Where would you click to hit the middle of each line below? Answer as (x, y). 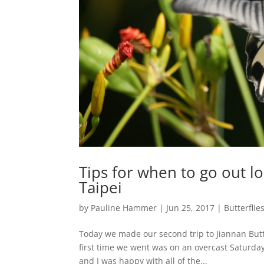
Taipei (101, 187)
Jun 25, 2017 (191, 207)
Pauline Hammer (124, 207)
